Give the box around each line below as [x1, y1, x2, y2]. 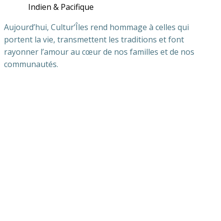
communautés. [4, 59, 58, 70]
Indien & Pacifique [28, 1, 94, 12]
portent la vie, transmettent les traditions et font [4, 34, 184, 45]
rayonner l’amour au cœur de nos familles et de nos [4, 46, 194, 57]
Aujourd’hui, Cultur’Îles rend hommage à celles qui [4, 22, 189, 33]
